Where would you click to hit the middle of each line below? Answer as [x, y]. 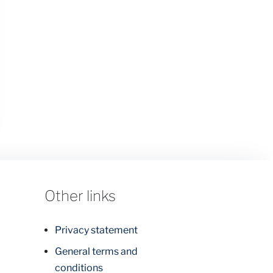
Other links [80, 196]
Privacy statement [96, 230]
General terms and [96, 251]
